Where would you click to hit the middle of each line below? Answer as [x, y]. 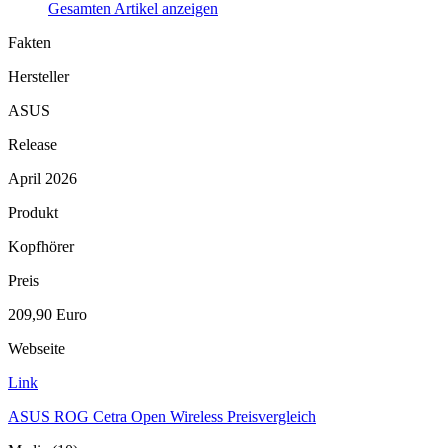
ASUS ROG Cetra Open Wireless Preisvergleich [162, 416]
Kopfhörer [41, 246]
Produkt [33, 212]
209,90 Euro [47, 314]
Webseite [36, 348]
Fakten [29, 42]
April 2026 [42, 178]
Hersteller [38, 76]
